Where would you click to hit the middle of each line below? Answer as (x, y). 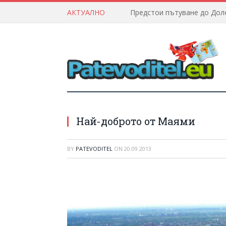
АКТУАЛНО (86, 12)
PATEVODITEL (94, 149)
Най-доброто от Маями (136, 121)
